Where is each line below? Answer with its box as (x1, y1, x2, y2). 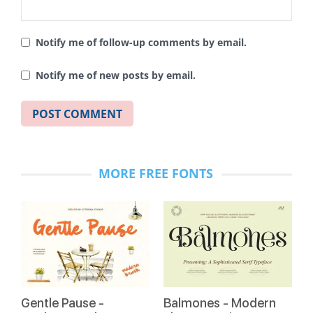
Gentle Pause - (21, 295, 104, 310)
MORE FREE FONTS (99, 165, 213, 182)
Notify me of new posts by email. (36, 68, 196, 82)
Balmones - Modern (163, 295, 276, 310)
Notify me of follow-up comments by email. (36, 36, 247, 50)
